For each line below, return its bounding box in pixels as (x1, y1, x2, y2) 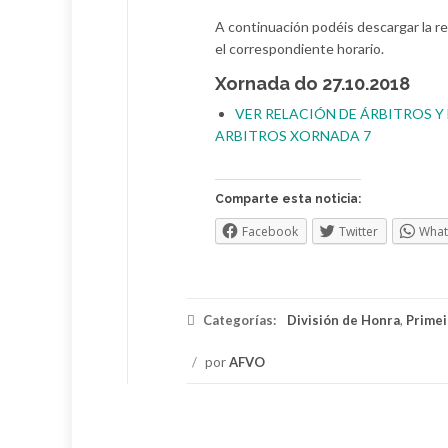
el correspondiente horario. (215, 40, 384, 57)
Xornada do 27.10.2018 (215, 73, 410, 94)
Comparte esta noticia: (215, 192, 361, 206)
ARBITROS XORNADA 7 (215, 127, 371, 144)
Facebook (242, 223, 298, 240)
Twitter (339, 223, 378, 240)
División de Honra (287, 312, 400, 328)
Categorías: (200, 312, 279, 328)
